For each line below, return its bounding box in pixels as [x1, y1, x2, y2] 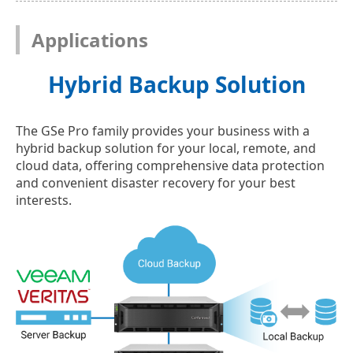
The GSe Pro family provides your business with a [16, 122, 310, 140]
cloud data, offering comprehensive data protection [16, 157, 325, 175]
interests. [16, 191, 72, 210]
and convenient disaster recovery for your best [16, 174, 295, 192]
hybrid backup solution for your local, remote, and [16, 139, 316, 158]
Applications [32, 27, 148, 54]
